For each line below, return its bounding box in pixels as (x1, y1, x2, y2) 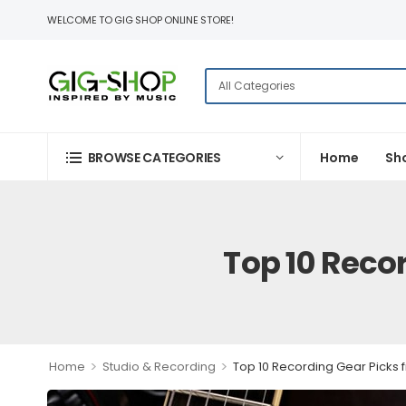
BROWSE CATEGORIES (87, 148, 221, 167)
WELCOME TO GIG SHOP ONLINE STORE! (47, 13, 235, 27)
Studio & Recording (101, 358, 216, 375)
